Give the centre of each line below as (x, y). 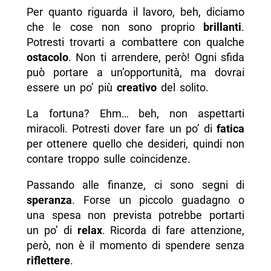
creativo (136, 88)
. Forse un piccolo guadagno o (158, 200)
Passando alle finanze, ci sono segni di (135, 185)
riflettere (48, 261)
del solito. (182, 88)
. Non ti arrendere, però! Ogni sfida (156, 57)
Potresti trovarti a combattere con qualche (135, 42)
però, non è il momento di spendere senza (135, 246)
